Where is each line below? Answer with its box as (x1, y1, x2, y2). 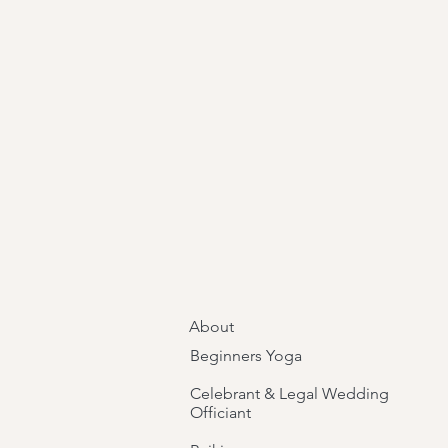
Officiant (190, 403, 255, 422)
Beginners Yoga (190, 346, 302, 365)
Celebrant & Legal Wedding (190, 384, 389, 403)
